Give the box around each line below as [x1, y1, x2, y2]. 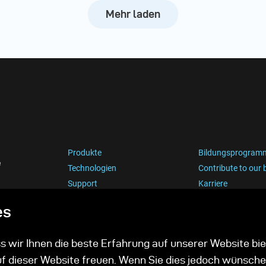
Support [67, 179, 97, 189]
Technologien [67, 163, 116, 173]
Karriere [198, 179, 228, 189]
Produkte [67, 148, 102, 158]
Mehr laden [106, 8, 160, 20]
